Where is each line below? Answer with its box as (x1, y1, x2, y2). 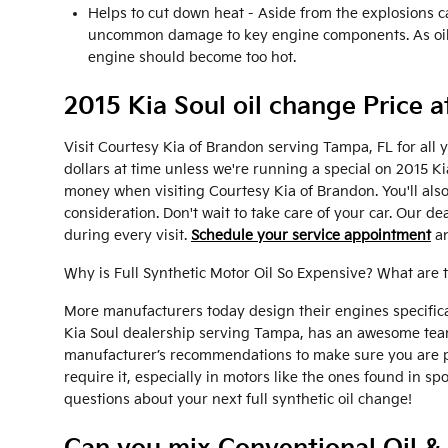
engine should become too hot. (88, 49, 296, 67)
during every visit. (64, 227, 191, 245)
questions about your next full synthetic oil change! (64, 391, 412, 409)
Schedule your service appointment (191, 227, 431, 245)
